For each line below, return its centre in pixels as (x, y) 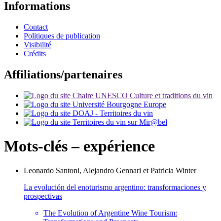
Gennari (129, 170)
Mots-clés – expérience (79, 146)
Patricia (163, 170)
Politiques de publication (62, 36)
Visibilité (37, 45)
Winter (186, 170)
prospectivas (43, 196)
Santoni (68, 170)
